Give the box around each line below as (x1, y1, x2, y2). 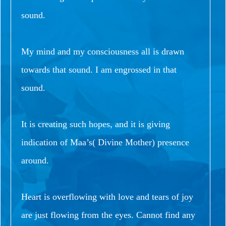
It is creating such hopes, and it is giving (21, 119, 170, 129)
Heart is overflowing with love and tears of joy (21, 191, 193, 202)
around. (21, 155, 49, 165)
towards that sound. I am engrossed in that (21, 64, 177, 75)
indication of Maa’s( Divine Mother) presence (21, 137, 189, 147)
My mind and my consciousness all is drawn (21, 46, 184, 56)
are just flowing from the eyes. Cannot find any (21, 209, 195, 220)
